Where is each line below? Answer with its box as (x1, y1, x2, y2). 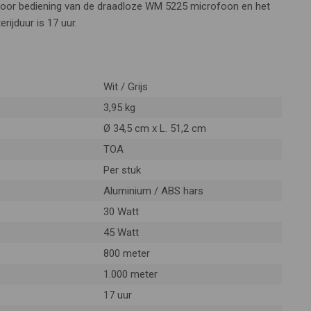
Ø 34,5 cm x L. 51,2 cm (103, 122, 206, 135)
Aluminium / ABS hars (103, 185, 203, 198)
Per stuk (103, 164, 141, 177)
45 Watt (103, 226, 139, 239)
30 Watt (103, 205, 139, 219)
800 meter (103, 247, 150, 260)
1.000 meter (103, 268, 158, 281)
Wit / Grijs (103, 81, 148, 94)
